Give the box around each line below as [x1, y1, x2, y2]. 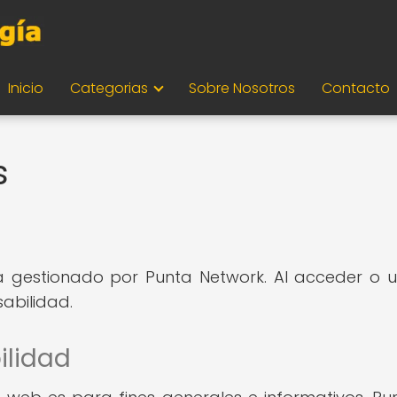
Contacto [321, 78, 390, 98]
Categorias [69, 78, 148, 98]
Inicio [7, 78, 43, 98]
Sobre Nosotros [188, 78, 295, 98]
